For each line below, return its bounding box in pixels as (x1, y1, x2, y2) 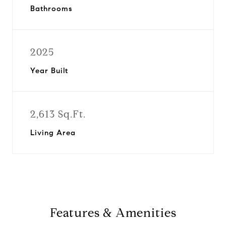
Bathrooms (30, 4, 72, 13)
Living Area (30, 128, 76, 137)
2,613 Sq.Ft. (30, 108, 86, 121)
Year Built (30, 66, 68, 75)
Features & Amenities (49, 205, 177, 220)
